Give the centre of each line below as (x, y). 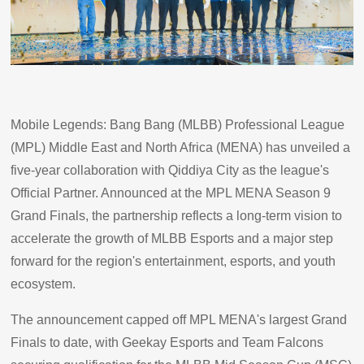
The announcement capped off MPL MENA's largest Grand (179, 319)
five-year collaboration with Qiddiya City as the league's (170, 170)
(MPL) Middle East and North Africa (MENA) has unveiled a (181, 147)
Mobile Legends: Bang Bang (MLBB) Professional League (178, 124)
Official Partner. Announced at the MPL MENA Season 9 (171, 193)
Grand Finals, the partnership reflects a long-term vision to (177, 215)
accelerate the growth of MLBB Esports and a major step (172, 238)
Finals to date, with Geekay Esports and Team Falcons (167, 342)
